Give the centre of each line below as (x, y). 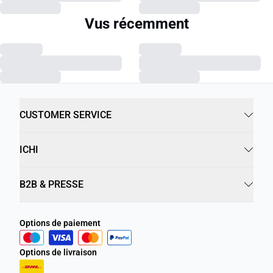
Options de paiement (60, 223)
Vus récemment (136, 24)
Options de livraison (58, 252)
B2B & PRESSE (51, 184)
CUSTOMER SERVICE (66, 115)
